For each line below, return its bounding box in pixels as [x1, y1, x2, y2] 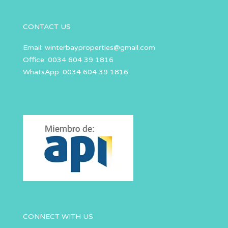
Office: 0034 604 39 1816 [23, 55, 113, 64]
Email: [23, 43, 45, 52]
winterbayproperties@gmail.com [45, 43, 155, 52]
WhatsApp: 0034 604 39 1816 [23, 67, 128, 76]
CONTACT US [23, 22, 71, 31]
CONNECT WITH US [23, 212, 93, 221]
